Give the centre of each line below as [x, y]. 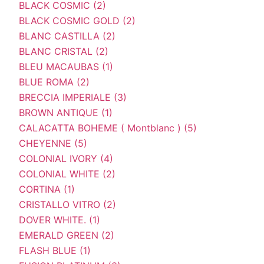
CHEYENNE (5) [53, 143]
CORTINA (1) [47, 189]
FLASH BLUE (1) [55, 250]
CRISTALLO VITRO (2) [67, 204]
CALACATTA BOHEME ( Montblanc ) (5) [108, 128]
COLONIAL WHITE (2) [67, 174]
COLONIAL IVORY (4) [66, 158]
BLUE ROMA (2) [54, 82]
